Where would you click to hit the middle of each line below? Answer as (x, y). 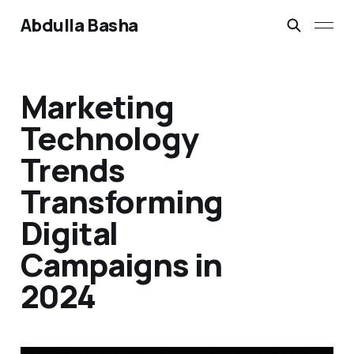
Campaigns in (121, 265)
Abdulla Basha (79, 25)
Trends (72, 170)
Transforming (122, 201)
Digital (69, 233)
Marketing (97, 107)
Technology (109, 138)
